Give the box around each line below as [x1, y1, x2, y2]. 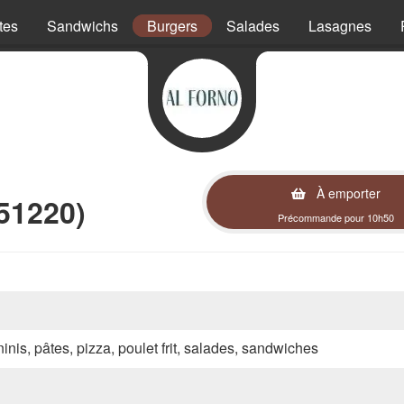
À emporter [313, 184, 381, 202]
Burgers [147, 15, 197, 36]
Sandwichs [47, 15, 118, 36]
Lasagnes [308, 15, 372, 36]
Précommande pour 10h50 [278, 210, 394, 225]
